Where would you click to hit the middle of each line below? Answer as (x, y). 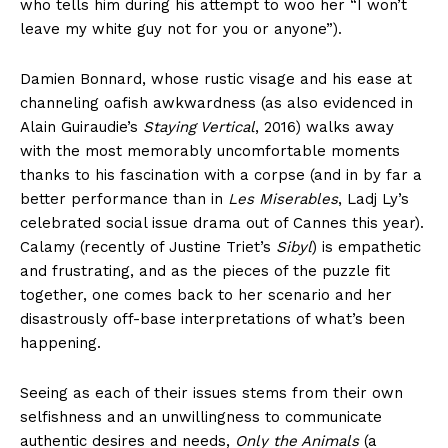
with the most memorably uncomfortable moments (210, 151)
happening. (60, 343)
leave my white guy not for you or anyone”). (181, 29)
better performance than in (124, 199)
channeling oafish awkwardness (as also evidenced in (216, 103)
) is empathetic (366, 247)
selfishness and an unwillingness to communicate (201, 417)
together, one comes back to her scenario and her (206, 295)
